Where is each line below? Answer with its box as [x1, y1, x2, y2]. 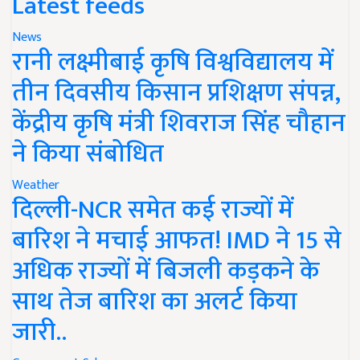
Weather [12, 174, 59, 197]
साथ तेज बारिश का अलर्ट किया [12, 280, 297, 324]
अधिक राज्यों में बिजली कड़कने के [12, 250, 319, 293]
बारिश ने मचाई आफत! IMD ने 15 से [12, 219, 342, 263]
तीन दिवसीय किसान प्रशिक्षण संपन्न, [12, 72, 341, 115]
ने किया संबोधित [12, 133, 164, 176]
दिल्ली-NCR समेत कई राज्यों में [12, 189, 293, 232]
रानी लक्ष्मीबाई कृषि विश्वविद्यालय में [12, 41, 333, 84]
